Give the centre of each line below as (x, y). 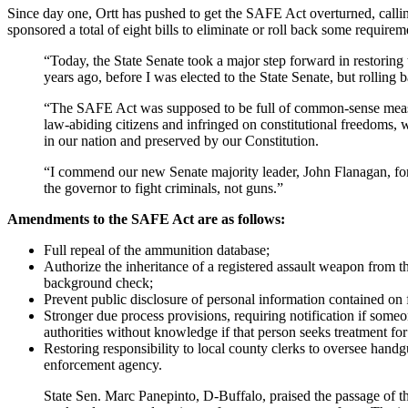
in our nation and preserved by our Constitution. (181, 141)
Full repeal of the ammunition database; (157, 250)
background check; (98, 283)
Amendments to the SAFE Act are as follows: (146, 219)
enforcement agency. (103, 365)
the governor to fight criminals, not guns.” (163, 189)
